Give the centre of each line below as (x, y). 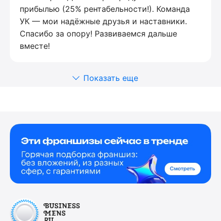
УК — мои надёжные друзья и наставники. (103, 21)
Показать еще (110, 78)
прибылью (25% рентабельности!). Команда (105, 9)
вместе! (35, 46)
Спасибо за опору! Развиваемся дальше (98, 33)
